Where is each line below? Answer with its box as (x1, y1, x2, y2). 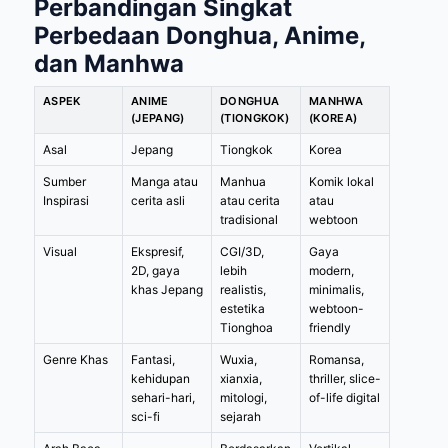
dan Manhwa (34, 48, 184, 78)
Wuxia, (220, 351, 257, 367)
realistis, (220, 281, 266, 297)
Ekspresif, (131, 243, 184, 259)
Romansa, (309, 351, 364, 367)
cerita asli (131, 192, 185, 208)
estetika (220, 300, 265, 316)
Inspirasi (43, 192, 89, 208)
